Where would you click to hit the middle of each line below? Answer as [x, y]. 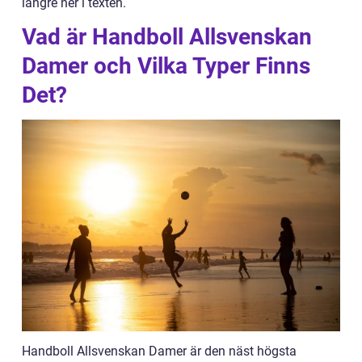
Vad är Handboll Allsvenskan [167, 37]
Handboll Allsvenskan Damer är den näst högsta [159, 351]
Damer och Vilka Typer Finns [166, 66]
